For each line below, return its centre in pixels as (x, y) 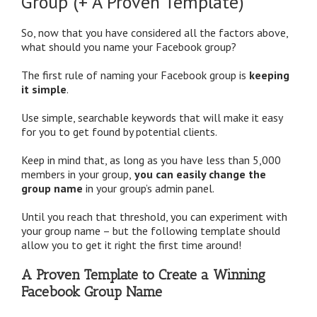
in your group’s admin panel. (149, 188)
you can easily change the (199, 174)
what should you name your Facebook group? (129, 46)
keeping (269, 75)
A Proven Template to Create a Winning (143, 274)
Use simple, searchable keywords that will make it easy (152, 117)
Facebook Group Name (92, 291)
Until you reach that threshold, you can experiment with (154, 216)
